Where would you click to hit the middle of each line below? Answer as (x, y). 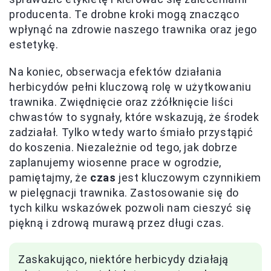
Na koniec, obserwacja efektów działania (116, 71)
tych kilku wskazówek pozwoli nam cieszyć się (130, 207)
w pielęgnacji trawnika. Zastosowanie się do (124, 192)
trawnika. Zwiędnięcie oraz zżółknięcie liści (121, 102)
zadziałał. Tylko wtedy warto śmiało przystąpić (131, 132)
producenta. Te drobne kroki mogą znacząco (124, 14)
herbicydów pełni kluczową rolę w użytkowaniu (130, 87)
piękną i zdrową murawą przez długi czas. (117, 223)
